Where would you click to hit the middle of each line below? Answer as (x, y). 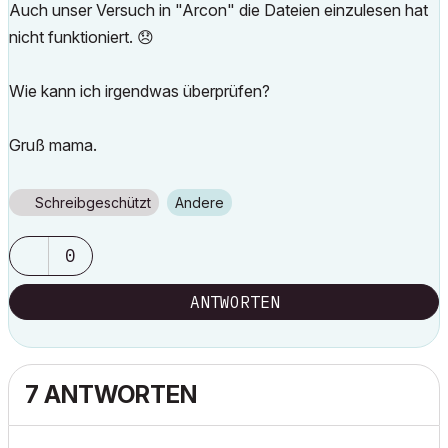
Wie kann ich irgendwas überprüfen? (139, 91)
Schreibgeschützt (93, 202)
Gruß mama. (53, 145)
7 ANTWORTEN (111, 394)
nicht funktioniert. (73, 37)
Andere (204, 202)
